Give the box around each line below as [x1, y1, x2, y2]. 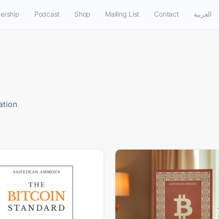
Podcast [34, 10, 60, 18]
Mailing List [105, 10, 140, 18]
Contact [154, 10, 179, 18]
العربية [193, 10, 212, 18]
